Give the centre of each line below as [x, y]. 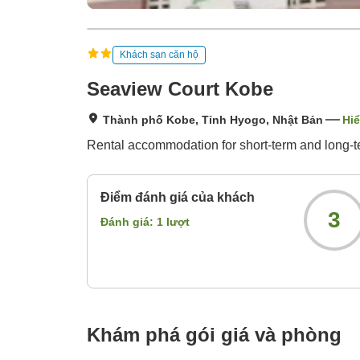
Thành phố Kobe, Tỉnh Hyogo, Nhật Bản [213, 120]
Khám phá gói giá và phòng [214, 335]
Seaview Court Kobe [180, 89]
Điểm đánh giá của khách [178, 198]
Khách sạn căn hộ [159, 54]
